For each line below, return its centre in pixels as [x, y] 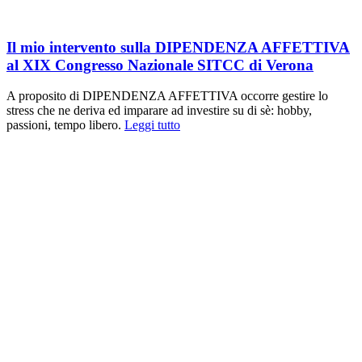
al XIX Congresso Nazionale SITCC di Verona [160, 65]
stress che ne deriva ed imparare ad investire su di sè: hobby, [159, 111]
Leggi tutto [152, 125]
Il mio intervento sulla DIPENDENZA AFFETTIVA [178, 47]
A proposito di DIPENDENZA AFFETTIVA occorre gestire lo [167, 96]
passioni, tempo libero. [64, 125]
